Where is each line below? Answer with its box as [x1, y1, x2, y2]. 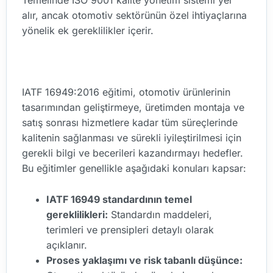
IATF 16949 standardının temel [46, 193, 192, 206]
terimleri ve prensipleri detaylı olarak [46, 224, 214, 236]
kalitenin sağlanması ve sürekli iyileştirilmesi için [22, 132, 241, 144]
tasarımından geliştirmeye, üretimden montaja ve [22, 101, 244, 114]
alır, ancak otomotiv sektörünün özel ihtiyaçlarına [22, 9, 247, 22]
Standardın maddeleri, [108, 208, 212, 221]
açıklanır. [46, 239, 87, 252]
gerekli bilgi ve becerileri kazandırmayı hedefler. [22, 147, 243, 160]
